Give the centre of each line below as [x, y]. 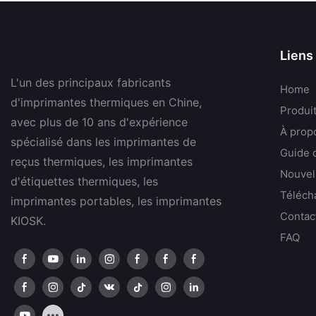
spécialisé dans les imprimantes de [103, 142]
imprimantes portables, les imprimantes [116, 201]
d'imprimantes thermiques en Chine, [106, 103]
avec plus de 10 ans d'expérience [99, 122]
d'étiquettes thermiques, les [84, 182]
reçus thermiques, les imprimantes [102, 162]
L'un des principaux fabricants [91, 83]
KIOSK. [28, 221]
